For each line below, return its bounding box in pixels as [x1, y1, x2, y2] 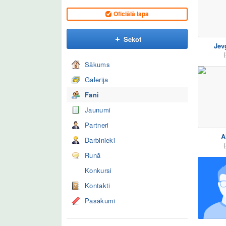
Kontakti [85, 181, 110, 190]
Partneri [85, 120, 109, 130]
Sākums [85, 60, 110, 69]
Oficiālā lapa [114, 9, 149, 18]
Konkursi [85, 165, 112, 175]
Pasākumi [85, 196, 116, 205]
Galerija [85, 75, 108, 84]
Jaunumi [85, 105, 111, 115]
